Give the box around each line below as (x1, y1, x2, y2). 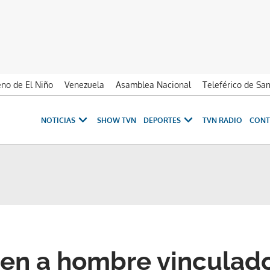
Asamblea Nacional (116, 80, 191, 90)
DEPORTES (143, 115, 181, 125)
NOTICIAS (41, 115, 75, 125)
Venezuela (64, 80, 104, 90)
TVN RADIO (202, 115, 242, 125)
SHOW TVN (97, 115, 136, 125)
